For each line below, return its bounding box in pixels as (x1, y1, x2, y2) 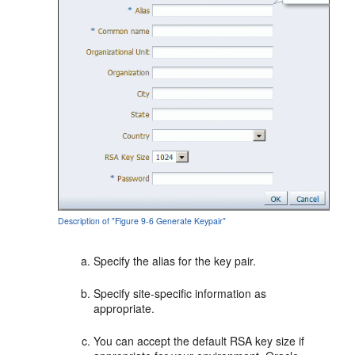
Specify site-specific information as (94, 285, 267, 302)
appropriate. (94, 300, 155, 317)
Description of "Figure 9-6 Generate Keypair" (58, 215, 227, 227)
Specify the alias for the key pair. (94, 253, 257, 269)
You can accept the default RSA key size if (94, 333, 305, 349)
